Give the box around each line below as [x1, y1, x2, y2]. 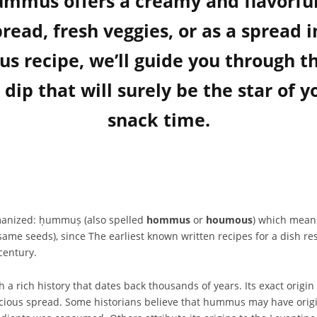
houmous [206, 213, 253, 226]
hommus [146, 213, 190, 226]
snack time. [107, 108, 210, 132]
